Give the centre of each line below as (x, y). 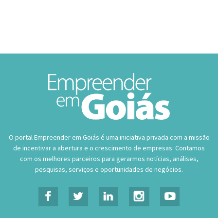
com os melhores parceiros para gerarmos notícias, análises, (109, 159)
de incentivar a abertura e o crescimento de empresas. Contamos (109, 148)
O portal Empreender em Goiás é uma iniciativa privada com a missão (109, 137)
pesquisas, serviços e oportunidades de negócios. (109, 170)
